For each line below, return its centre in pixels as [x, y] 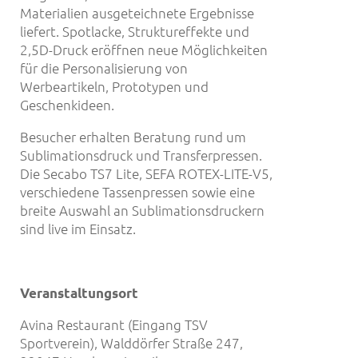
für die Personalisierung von [104, 68]
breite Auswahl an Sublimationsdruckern [142, 211]
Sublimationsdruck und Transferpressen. [141, 155]
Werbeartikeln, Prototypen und [114, 87]
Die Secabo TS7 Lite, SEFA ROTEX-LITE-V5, [146, 174]
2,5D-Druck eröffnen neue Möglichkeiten [144, 50]
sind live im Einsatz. [78, 229]
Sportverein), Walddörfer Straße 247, [131, 342]
